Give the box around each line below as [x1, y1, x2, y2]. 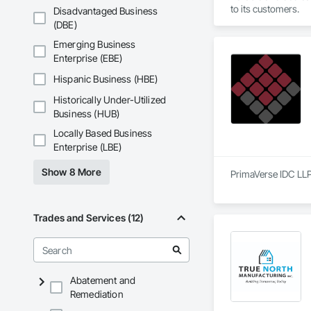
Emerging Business [53, 38, 136, 51]
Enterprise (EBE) [53, 52, 123, 65]
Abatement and [70, 274, 135, 287]
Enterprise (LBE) [53, 141, 122, 153]
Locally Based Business [53, 127, 153, 140]
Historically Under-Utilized [53, 94, 167, 106]
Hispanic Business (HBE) [53, 73, 158, 85]
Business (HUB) [53, 108, 120, 120]
